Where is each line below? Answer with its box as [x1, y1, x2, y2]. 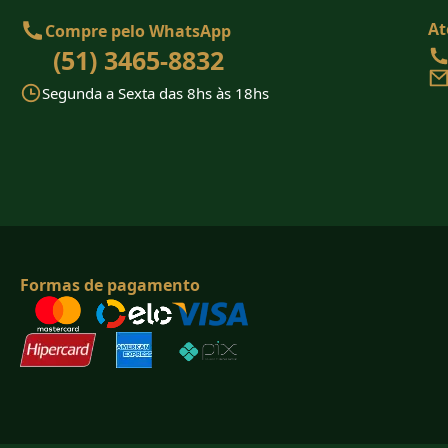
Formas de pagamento [20, 274, 200, 297]
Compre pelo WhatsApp [45, 19, 231, 42]
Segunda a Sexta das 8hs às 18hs [42, 83, 269, 104]
